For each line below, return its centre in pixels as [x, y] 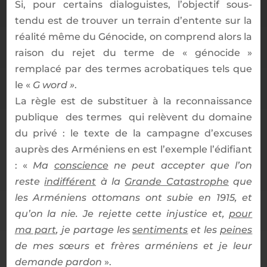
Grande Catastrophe [177, 181]
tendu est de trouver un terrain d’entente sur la [133, 20]
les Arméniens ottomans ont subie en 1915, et [133, 197]
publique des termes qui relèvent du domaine [133, 117]
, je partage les [94, 229]
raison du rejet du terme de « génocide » [133, 52]
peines [236, 229]
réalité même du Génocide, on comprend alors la [133, 36]
